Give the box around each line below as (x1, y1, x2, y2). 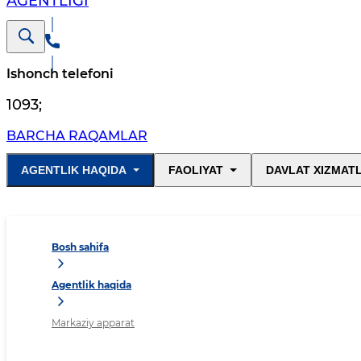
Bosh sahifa (52, 241, 109, 254)
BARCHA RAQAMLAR (6, 128, 147, 144)
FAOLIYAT (168, 164, 224, 177)
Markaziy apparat (52, 317, 135, 330)
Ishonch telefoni (6, 66, 114, 82)
